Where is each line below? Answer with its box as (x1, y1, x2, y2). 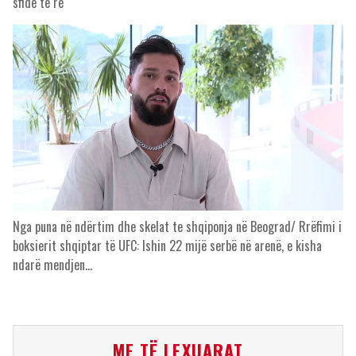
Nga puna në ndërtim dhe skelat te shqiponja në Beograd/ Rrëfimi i (13, 217, 342, 236)
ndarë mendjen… (13, 255, 92, 274)
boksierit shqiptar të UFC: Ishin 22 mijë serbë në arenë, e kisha (13, 236, 322, 255)
